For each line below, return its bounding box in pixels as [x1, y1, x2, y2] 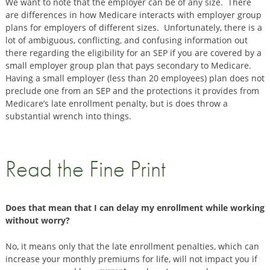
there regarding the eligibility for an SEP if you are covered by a [5, 47, 262, 59]
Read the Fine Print [5, 154, 166, 184]
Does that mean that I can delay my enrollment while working [5, 201, 265, 213]
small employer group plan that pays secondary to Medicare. [5, 60, 254, 72]
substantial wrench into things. [5, 110, 131, 122]
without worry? [5, 214, 70, 226]
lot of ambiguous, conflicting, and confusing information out [5, 34, 248, 46]
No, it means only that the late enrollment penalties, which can [5, 240, 259, 252]
